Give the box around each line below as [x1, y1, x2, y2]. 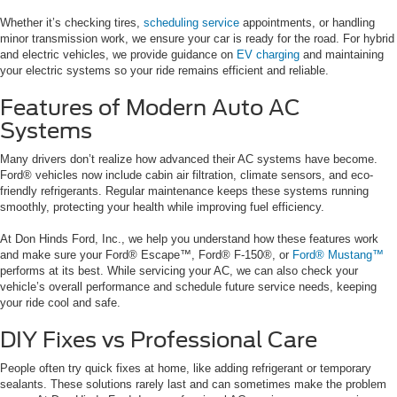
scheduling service [144, 15, 239, 29]
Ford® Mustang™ [292, 247, 384, 261]
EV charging [237, 47, 303, 61]
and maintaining [303, 47, 384, 61]
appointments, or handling [239, 15, 375, 29]
